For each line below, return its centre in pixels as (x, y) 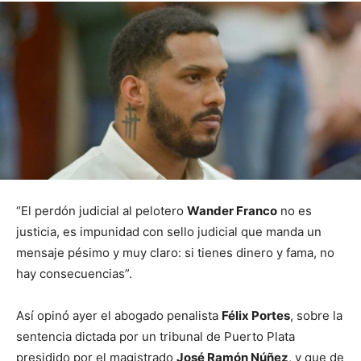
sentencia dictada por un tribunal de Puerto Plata (156, 336)
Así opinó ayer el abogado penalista (119, 315)
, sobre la (316, 315)
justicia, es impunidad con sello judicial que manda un (169, 231)
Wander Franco (232, 210)
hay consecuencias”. (74, 273)
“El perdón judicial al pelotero (102, 210)
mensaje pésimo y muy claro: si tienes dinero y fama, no (175, 252)
